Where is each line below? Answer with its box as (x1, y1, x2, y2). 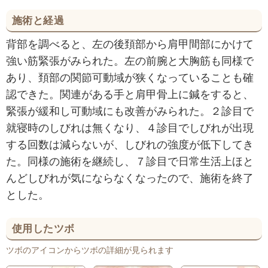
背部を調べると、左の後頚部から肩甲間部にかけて (6, 36, 254, 51)
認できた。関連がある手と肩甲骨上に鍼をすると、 (6, 86, 254, 101)
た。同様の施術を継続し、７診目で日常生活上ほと (6, 153, 254, 168)
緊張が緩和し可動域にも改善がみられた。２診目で (6, 103, 254, 118)
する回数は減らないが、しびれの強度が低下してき (6, 136, 254, 151)
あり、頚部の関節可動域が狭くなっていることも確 (6, 69, 254, 84)
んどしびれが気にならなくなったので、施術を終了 (6, 170, 254, 185)
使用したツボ (12, 221, 75, 235)
